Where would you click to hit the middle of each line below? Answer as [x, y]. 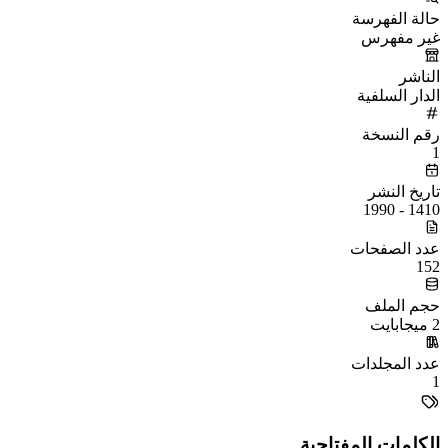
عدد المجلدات [395, 363]
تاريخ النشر [404, 191]
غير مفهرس [400, 37]
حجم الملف [402, 305]
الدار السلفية [398, 95]
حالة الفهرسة [396, 18]
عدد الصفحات [395, 248]
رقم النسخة [401, 134]
